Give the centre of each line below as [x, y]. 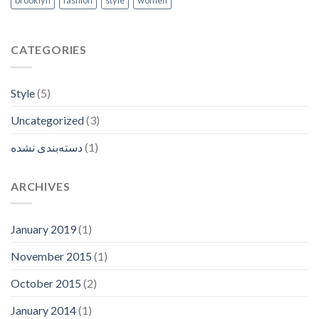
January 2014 [43, 310]
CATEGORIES [49, 50]
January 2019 [43, 229]
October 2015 [46, 283]
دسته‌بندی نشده [47, 147]
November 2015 [51, 256]
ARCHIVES [41, 186]
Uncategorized [47, 120]
